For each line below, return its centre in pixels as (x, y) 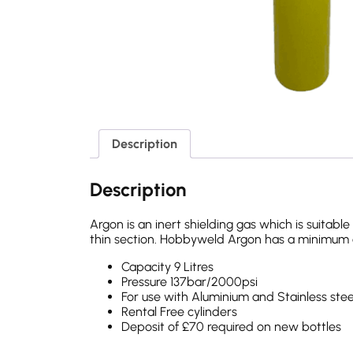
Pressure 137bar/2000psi (190, 282)
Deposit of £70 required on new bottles (231, 327)
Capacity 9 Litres (167, 267)
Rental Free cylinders (179, 312)
